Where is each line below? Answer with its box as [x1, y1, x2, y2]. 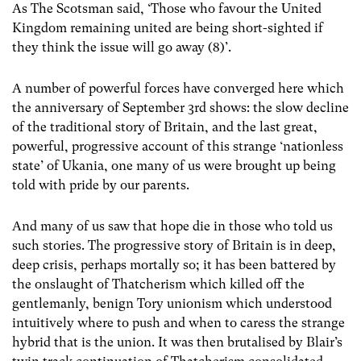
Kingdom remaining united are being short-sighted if [12, 20, 323, 35]
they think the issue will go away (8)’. [12, 39, 231, 55]
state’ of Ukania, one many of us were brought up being [12, 158, 336, 174]
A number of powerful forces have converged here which [12, 81, 344, 97]
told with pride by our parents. [12, 177, 189, 193]
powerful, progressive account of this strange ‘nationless [12, 139, 343, 155]
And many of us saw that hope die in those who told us [12, 218, 333, 234]
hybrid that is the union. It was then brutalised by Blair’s [12, 334, 342, 351]
